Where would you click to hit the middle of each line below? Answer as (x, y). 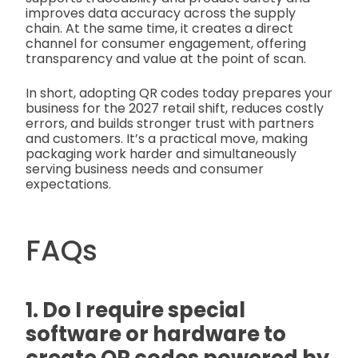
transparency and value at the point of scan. (166, 59)
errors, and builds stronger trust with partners (170, 124)
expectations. (68, 185)
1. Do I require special (135, 310)
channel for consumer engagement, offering (166, 44)
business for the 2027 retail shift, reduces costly (175, 109)
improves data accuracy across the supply (161, 14)
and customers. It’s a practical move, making (167, 139)
